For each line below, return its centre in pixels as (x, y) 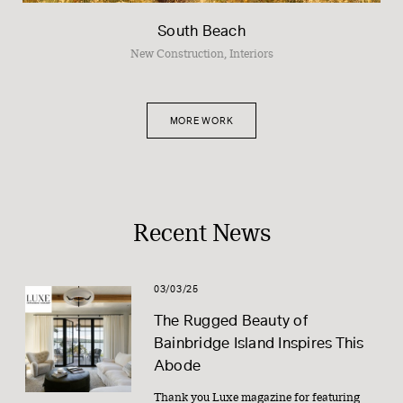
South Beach (201, 32)
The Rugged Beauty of (230, 322)
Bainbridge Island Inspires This (259, 344)
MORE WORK (201, 122)
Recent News (201, 233)
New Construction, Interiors (201, 55)
